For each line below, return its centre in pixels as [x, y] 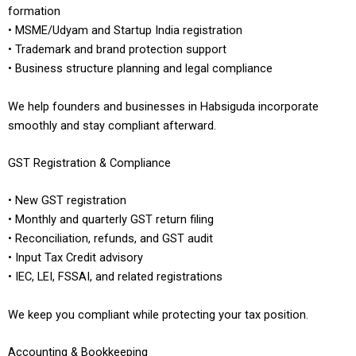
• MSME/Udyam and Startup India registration [125, 31]
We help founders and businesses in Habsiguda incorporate [163, 106]
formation [34, 12]
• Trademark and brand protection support [117, 50]
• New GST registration [67, 201]
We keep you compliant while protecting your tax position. [158, 314]
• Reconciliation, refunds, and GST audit [110, 239]
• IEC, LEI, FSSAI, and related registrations [115, 277]
